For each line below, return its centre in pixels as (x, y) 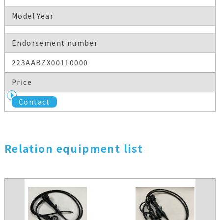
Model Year (32, 16)
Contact (34, 102)
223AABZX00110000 (50, 63)
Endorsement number (55, 43)
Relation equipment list (74, 149)
